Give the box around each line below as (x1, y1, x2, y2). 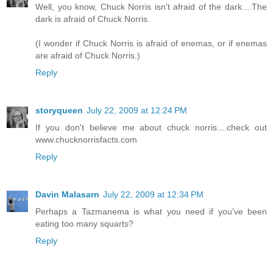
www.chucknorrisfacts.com (35, 135, 137, 145)
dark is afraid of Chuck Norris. (35, 14, 150, 24)
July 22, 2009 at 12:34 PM (103, 190, 204, 199)
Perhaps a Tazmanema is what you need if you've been (35, 207, 267, 216)
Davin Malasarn (35, 190, 99, 199)
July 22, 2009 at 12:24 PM (87, 105, 187, 116)
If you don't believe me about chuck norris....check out (35, 122, 267, 133)
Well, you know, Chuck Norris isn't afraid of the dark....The (35, 2, 267, 12)
